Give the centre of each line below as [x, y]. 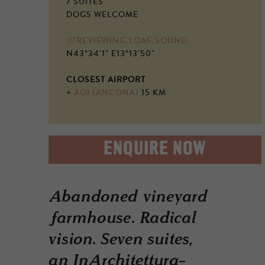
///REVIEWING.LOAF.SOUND [127, 41]
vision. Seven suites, [120, 240]
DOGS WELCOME [102, 15]
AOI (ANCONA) [106, 93]
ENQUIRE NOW [155, 150]
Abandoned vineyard [128, 198]
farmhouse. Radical [123, 219]
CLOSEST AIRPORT [106, 80]
